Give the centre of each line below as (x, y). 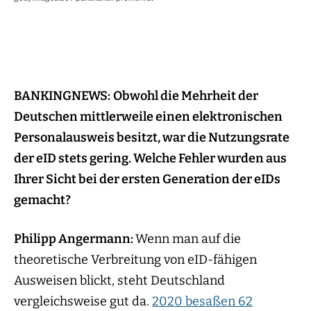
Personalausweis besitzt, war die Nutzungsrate (152, 138)
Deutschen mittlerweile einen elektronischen (148, 117)
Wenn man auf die (188, 239)
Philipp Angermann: (75, 239)
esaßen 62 (222, 302)
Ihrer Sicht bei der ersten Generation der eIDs (147, 179)
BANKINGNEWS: (62, 96)
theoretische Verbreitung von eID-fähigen (135, 260)
